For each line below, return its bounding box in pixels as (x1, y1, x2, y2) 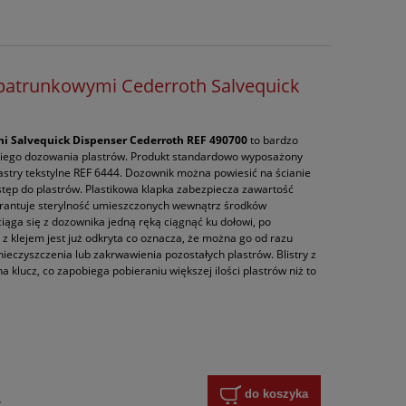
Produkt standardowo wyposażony (130, 148, 304, 164)
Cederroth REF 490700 (130, 131, 248, 148)
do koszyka (244, 387, 308, 401)
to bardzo (247, 131, 299, 148)
